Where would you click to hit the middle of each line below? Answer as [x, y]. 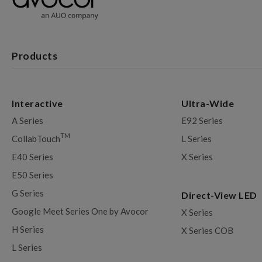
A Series [27, 120]
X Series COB [208, 230]
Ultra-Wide [208, 103]
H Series [28, 229]
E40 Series [32, 156]
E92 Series [202, 120]
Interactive [37, 103]
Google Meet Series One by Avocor [80, 211]
